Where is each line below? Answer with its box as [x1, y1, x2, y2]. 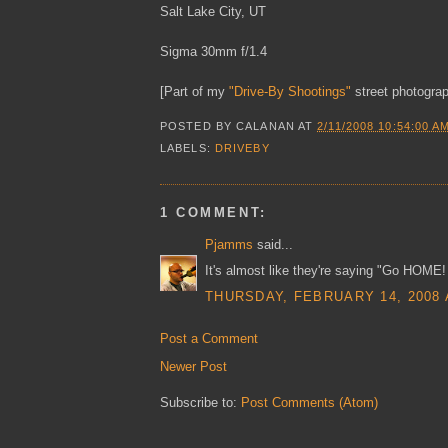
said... [253, 236, 293, 252]
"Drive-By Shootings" [229, 83, 351, 99]
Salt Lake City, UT [160, 3, 266, 19]
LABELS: [160, 142, 215, 155]
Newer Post [160, 359, 227, 375]
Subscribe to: [160, 395, 241, 411]
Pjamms [205, 236, 253, 252]
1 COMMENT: [160, 204, 267, 220]
